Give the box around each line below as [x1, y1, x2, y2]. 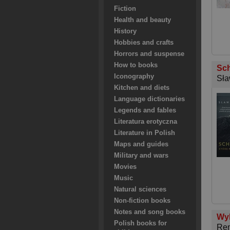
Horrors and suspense [114, 50, 184, 57]
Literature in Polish [114, 129, 175, 137]
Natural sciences [114, 186, 166, 193]
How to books [114, 62, 158, 69]
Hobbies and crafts [114, 39, 174, 46]
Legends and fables [114, 107, 176, 114]
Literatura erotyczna [114, 118, 177, 125]
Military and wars [114, 152, 168, 159]
